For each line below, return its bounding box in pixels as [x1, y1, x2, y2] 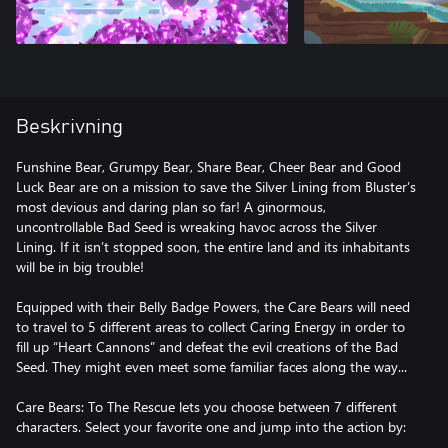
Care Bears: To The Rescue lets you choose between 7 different [16, 397, 397, 416]
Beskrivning [16, 117, 123, 137]
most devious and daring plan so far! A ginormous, [16, 197, 326, 216]
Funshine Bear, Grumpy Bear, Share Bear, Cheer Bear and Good [16, 157, 401, 176]
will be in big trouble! [16, 257, 144, 276]
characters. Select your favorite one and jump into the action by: [16, 417, 406, 436]
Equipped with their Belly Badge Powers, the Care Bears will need [16, 297, 410, 316]
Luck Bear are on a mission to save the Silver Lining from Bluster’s [16, 177, 416, 196]
